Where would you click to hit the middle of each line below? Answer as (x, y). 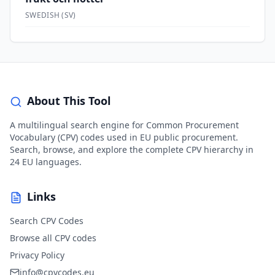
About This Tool (69, 101)
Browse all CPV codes (53, 238)
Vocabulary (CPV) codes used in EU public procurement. (124, 137)
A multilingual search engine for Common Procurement (124, 125)
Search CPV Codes (47, 221)
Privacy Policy (37, 255)
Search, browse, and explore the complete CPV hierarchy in (132, 149)
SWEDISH (43, 15)
